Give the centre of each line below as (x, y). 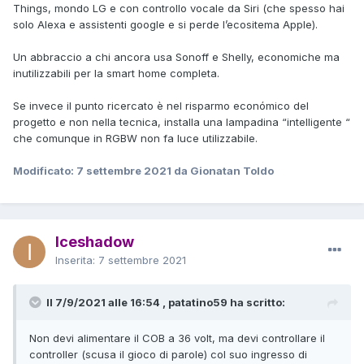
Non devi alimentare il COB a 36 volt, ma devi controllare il (177, 338)
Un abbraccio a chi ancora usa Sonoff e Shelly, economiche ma (176, 56)
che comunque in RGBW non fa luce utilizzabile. (135, 138)
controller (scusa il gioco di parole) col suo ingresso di (168, 354)
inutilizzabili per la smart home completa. (116, 73)
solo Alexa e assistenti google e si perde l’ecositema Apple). (165, 24)
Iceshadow (95, 241)
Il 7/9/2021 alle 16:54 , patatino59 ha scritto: (166, 302)
